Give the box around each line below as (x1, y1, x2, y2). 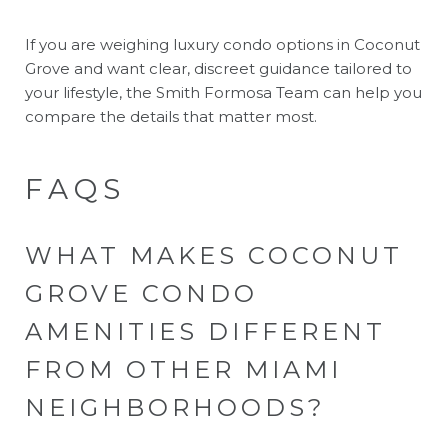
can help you (319, 82, 422, 102)
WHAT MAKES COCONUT (25, 240, 403, 270)
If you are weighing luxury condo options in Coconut (25, 34, 420, 54)
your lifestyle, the (25, 82, 156, 102)
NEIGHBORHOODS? (25, 392, 326, 422)
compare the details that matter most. (25, 106, 317, 126)
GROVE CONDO (25, 278, 258, 308)
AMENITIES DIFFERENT (25, 316, 386, 346)
